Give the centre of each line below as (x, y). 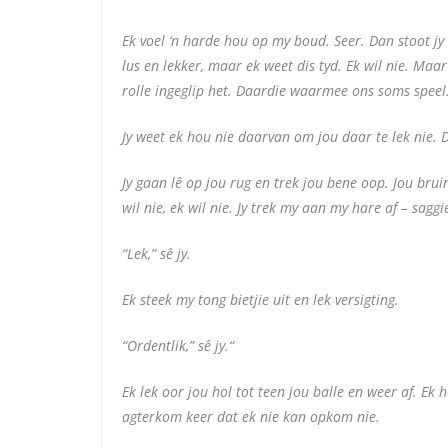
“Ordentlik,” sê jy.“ (178, 345)
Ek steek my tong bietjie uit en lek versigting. (260, 299)
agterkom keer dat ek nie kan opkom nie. (251, 416)
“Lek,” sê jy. (158, 253)
